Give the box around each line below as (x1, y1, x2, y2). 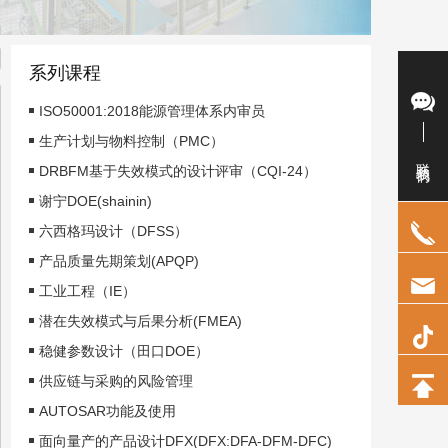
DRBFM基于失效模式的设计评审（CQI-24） (39, 163, 317, 179)
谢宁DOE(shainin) (39, 193, 152, 209)
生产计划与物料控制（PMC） (39, 133, 224, 149)
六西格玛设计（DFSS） (39, 223, 188, 239)
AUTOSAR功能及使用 (39, 403, 176, 419)
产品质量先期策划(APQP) (39, 253, 199, 269)
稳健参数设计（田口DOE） (39, 343, 209, 359)
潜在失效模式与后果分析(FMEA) (39, 313, 242, 329)
